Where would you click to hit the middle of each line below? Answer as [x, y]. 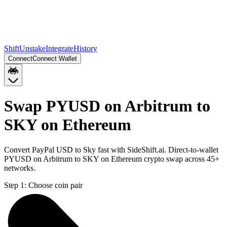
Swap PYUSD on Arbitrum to [107, 106]
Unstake [32, 48]
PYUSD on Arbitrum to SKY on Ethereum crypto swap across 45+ [112, 159]
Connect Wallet [55, 59]
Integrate [60, 48]
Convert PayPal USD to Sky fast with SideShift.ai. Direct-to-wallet [111, 149]
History [85, 48]
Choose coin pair [55, 185]
